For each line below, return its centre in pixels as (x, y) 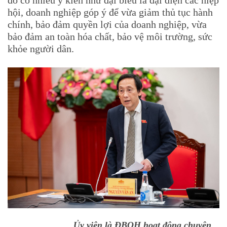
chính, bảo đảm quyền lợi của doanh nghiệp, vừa (107, 24)
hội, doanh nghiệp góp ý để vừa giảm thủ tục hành (110, 12)
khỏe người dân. (41, 48)
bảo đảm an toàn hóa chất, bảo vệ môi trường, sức (110, 36)
